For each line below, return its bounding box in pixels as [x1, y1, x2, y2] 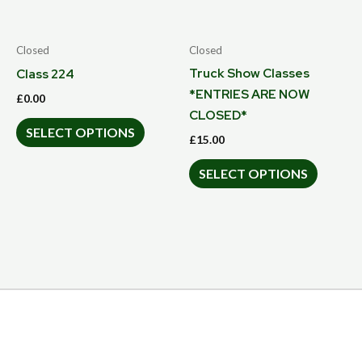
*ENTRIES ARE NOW [189, 85, 309, 103]
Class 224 [16, 65, 74, 82]
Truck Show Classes [189, 64, 309, 82]
